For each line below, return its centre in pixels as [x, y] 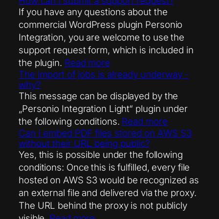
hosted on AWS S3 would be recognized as [109, 180]
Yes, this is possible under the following [101, 155]
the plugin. [42, 63]
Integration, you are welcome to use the [102, 38]
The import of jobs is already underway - [104, 75]
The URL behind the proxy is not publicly [103, 206]
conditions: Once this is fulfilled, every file [104, 168]
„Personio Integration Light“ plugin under [103, 109]
